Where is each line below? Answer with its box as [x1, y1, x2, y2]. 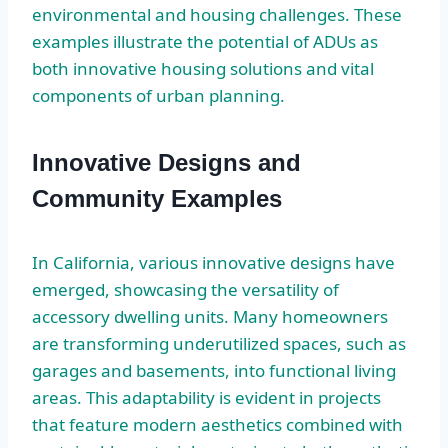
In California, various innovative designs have [32, 250, 395, 274]
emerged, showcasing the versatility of [32, 277, 339, 301]
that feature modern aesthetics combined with [32, 412, 403, 436]
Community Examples [32, 184, 282, 212]
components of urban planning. [32, 83, 285, 107]
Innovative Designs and [32, 148, 301, 176]
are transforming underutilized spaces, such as [32, 331, 406, 355]
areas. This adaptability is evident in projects [32, 385, 381, 409]
